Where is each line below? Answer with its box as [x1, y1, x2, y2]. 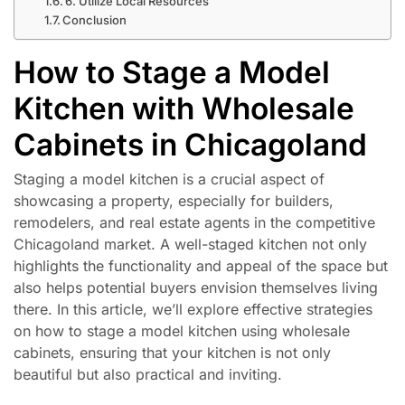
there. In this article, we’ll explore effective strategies [14, 300, 372, 319]
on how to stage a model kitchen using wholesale [14, 322, 350, 341]
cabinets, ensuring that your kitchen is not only [14, 344, 331, 363]
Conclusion [62, 12, 127, 27]
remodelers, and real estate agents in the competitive [14, 213, 375, 232]
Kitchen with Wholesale [14, 89, 354, 127]
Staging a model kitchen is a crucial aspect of [14, 170, 325, 189]
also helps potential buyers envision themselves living [14, 278, 378, 297]
